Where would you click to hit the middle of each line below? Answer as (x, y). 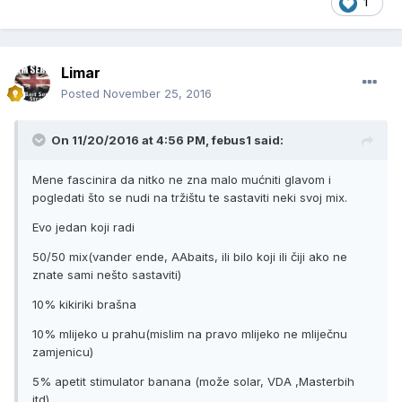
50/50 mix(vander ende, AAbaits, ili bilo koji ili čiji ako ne (190, 257)
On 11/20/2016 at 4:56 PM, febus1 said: (167, 140)
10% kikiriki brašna (86, 305)
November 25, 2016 (157, 94)
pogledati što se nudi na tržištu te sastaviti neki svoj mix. (190, 198)
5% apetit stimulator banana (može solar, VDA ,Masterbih (193, 382)
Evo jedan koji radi (85, 227)
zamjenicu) (63, 352)
